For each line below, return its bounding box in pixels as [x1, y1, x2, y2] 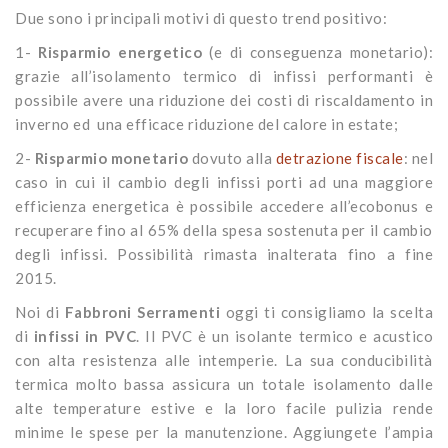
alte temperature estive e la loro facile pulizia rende [15, 398, 433, 417]
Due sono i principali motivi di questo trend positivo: [15, 8, 387, 27]
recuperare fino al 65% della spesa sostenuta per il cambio [15, 220, 433, 239]
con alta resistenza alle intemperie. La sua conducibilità [15, 350, 433, 369]
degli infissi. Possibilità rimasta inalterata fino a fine [15, 244, 433, 263]
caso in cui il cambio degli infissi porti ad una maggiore [15, 172, 433, 191]
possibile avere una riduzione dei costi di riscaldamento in [15, 90, 433, 109]
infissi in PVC [33, 326, 137, 345]
